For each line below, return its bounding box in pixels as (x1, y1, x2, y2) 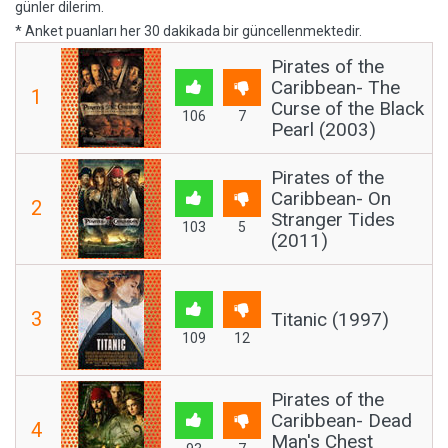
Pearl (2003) (271, 118, 376, 141)
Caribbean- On (271, 187, 391, 210)
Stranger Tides (271, 208, 395, 231)
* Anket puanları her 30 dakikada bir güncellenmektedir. (15, 23, 362, 39)
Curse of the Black (271, 97, 424, 120)
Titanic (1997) (271, 308, 389, 331)
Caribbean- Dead (271, 409, 412, 432)
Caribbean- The (271, 76, 400, 99)
